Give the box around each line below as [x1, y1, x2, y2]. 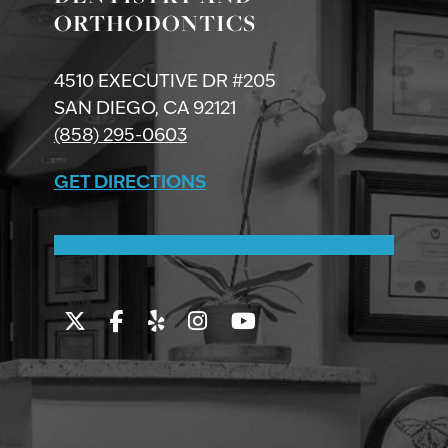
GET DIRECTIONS [53, 168, 206, 193]
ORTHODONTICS [53, 7, 256, 38]
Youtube [254, 305, 344, 334]
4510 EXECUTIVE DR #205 [53, 68, 276, 92]
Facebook [122, 305, 228, 334]
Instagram [205, 305, 311, 334]
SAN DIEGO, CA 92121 [53, 95, 236, 119]
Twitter [84, 305, 157, 334]
